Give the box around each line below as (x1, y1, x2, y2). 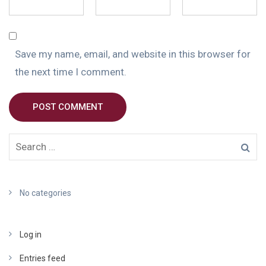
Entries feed (20, 253, 65, 263)
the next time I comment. (15, 65, 126, 78)
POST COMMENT (33, 101, 103, 112)
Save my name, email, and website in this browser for (15, 47, 251, 60)
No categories (20, 188, 71, 198)
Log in (20, 229, 42, 239)
